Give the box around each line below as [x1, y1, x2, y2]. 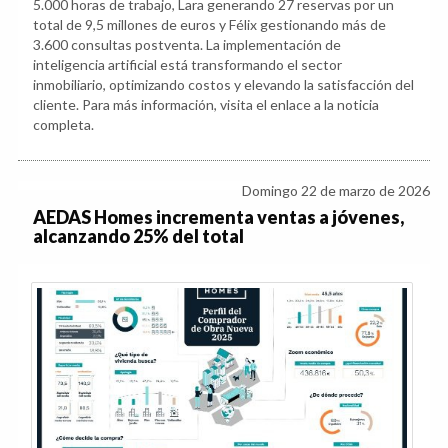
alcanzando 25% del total [33, 224, 244, 247]
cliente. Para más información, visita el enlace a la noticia [33, 95, 379, 113]
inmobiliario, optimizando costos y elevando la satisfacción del [33, 75, 414, 93]
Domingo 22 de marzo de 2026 [242, 181, 430, 199]
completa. [33, 115, 94, 133]
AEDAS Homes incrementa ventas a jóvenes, [33, 205, 404, 228]
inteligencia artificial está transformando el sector [33, 55, 342, 73]
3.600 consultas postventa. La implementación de [33, 35, 341, 53]
